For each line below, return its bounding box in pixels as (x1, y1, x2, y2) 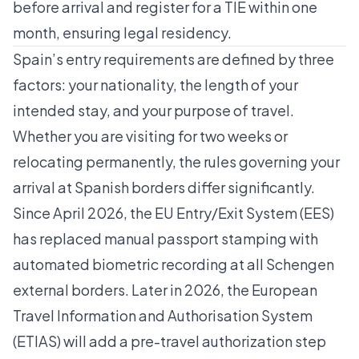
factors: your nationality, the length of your (13, 75, 298, 95)
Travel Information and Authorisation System (13, 306, 313, 325)
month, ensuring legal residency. (13, 23, 232, 42)
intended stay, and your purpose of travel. (13, 101, 294, 120)
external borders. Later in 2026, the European (13, 280, 317, 300)
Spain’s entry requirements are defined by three (13, 50, 334, 69)
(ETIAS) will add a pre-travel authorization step (13, 332, 326, 351)
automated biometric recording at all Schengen (13, 255, 334, 274)
